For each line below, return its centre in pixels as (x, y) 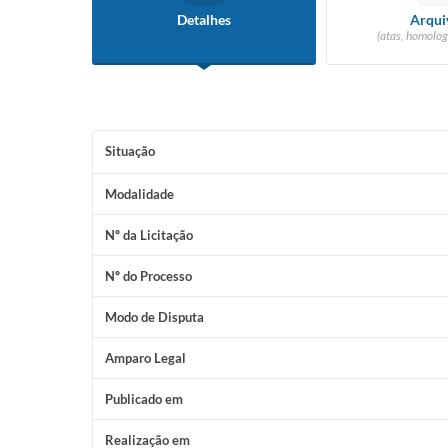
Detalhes (204, 19)
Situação (130, 151)
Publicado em (144, 399)
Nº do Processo (148, 276)
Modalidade (139, 194)
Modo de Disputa (154, 317)
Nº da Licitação (149, 235)
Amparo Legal (145, 358)
